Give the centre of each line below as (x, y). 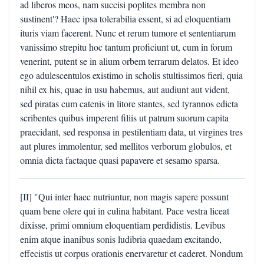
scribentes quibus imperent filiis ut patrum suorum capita (124, 118)
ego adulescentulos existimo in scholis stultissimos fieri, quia (131, 75)
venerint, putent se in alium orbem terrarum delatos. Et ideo (129, 61)
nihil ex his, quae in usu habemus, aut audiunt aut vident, (125, 89)
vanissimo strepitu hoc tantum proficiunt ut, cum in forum (126, 47)
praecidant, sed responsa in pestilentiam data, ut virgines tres (131, 132)
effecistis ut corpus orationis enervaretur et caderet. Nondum (131, 253)
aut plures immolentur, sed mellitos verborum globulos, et (126, 146)
